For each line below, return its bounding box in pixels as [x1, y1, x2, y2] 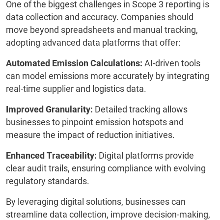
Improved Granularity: [6, 104, 93, 115]
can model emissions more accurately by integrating [6, 71, 209, 82]
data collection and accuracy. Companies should [6, 12, 193, 23]
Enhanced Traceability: [6, 150, 97, 161]
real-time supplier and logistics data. [6, 83, 146, 94]
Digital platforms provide [97, 150, 194, 161]
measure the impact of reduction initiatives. [6, 130, 175, 140]
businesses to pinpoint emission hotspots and [6, 117, 184, 128]
